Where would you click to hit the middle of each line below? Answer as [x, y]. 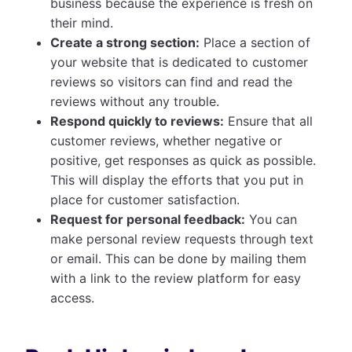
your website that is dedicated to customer [179, 62]
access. [72, 298]
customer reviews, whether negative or [166, 141]
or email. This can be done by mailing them [178, 259]
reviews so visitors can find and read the [171, 82]
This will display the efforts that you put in [177, 180]
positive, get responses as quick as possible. [183, 161]
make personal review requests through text [182, 239]
